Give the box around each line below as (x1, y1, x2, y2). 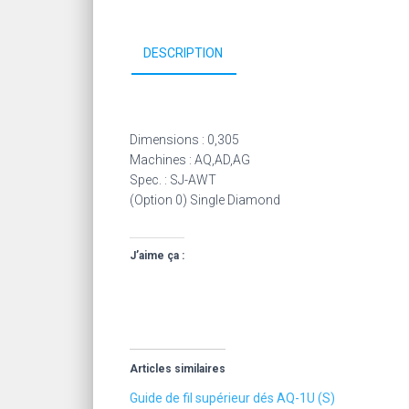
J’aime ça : (130, 249, 184, 262)
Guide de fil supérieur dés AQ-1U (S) (130, 391, 335, 405)
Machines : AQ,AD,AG (130, 152, 250, 167)
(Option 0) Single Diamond (130, 193, 280, 207)
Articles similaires (130, 362, 225, 375)
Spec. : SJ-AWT (130, 173, 216, 187)
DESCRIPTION (143, 46, 223, 60)
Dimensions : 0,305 (130, 132, 239, 147)
